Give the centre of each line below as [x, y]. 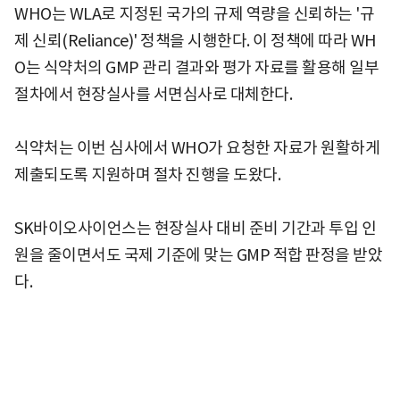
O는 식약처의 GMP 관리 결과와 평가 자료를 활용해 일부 [196, 68]
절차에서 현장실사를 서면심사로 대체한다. [153, 95]
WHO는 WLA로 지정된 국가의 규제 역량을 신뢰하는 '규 [194, 14]
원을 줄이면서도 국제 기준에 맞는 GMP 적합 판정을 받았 [198, 255]
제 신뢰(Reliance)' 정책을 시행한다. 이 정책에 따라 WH [196, 41]
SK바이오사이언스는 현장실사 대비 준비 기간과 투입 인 [195, 229]
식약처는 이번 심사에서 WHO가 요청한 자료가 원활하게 [197, 148]
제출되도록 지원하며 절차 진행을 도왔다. [147, 175]
